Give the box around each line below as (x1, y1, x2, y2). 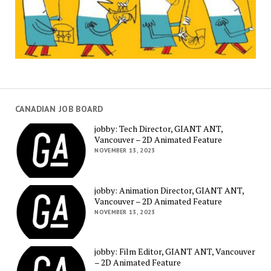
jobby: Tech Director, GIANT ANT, (94, 123, 223, 135)
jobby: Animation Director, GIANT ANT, (94, 184, 244, 196)
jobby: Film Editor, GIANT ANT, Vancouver (94, 246, 256, 258)
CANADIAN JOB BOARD (15, 103, 103, 114)
